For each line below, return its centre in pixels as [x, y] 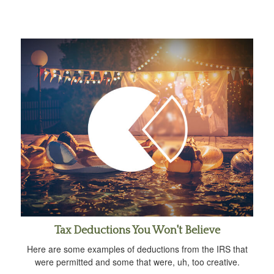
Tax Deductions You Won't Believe [137, 231]
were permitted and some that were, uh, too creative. [137, 262]
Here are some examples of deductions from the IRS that [137, 249]
